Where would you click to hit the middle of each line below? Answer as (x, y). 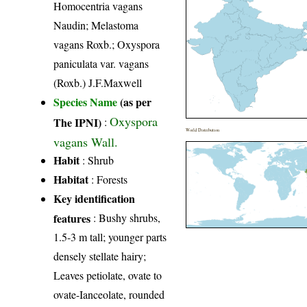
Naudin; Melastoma (96, 25)
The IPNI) (78, 122)
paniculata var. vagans (101, 64)
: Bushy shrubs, (126, 218)
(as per (136, 102)
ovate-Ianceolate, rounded (109, 295)
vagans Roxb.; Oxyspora (107, 45)
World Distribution (203, 130)
